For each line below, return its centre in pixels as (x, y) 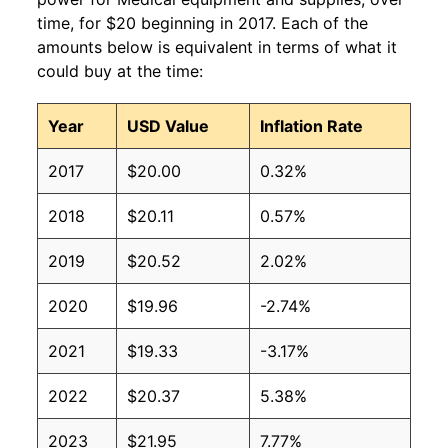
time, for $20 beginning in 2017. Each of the (202, 23)
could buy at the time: (120, 71)
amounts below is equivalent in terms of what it (217, 47)
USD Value (168, 126)
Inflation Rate (311, 126)
